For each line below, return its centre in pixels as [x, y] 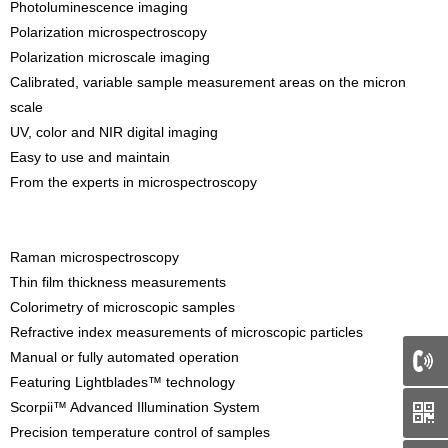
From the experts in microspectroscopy [133, 182]
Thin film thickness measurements [118, 282]
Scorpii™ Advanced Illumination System [135, 407]
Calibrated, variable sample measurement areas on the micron [208, 82]
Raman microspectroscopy [94, 257]
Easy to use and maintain [90, 157]
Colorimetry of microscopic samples [122, 307]
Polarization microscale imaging [110, 57]
